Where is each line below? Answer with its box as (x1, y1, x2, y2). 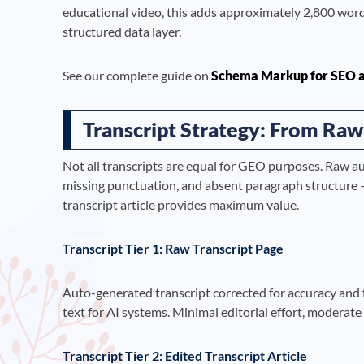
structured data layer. (63, 23, 181, 39)
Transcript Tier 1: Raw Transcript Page (63, 240, 284, 256)
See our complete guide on (63, 67, 211, 83)
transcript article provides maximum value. (63, 196, 299, 212)
